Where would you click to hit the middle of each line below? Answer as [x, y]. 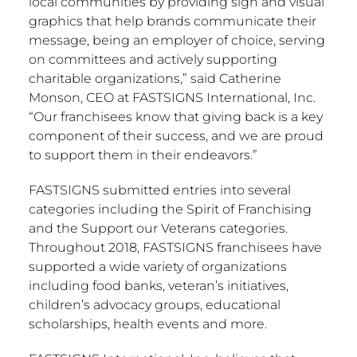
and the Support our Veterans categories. [158, 229]
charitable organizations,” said [124, 79]
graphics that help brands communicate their [172, 22]
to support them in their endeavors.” [143, 155]
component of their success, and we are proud [176, 136]
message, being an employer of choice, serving [177, 41]
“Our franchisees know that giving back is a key [175, 117]
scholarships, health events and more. [147, 324]
